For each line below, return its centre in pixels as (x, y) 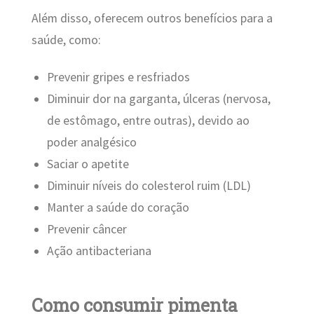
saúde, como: (66, 40)
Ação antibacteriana (100, 251)
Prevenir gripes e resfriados (119, 77)
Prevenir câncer (87, 230)
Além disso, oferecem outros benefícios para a (152, 19)
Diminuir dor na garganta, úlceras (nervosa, (159, 99)
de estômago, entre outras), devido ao (149, 121)
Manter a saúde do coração (118, 208)
